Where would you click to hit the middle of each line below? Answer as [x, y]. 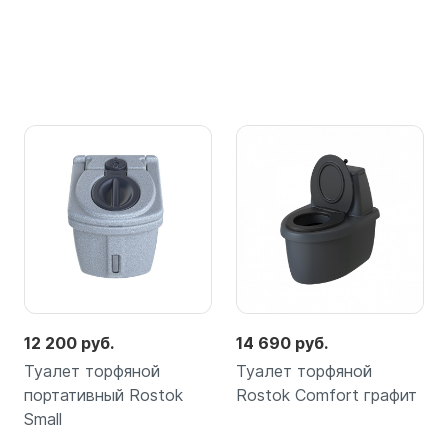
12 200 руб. [69, 343]
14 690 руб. [282, 343]
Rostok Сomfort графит [326, 395]
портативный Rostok [103, 395]
